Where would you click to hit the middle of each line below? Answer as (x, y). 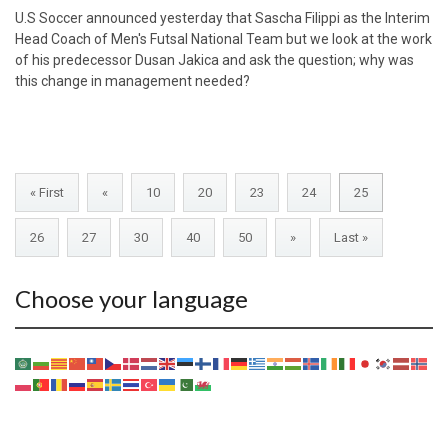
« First (47, 193)
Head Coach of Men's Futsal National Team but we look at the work (223, 39)
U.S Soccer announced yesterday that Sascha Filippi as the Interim (222, 18)
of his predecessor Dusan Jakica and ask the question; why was (214, 60)
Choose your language (131, 299)
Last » (351, 238)
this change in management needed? (132, 81)
